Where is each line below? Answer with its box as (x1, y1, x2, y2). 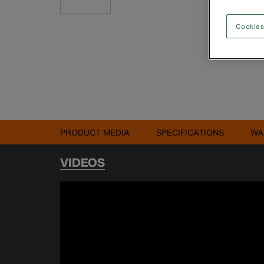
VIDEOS (60, 153, 105, 171)
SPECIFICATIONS (156, 126, 224, 138)
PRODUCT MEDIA (60, 126, 130, 138)
